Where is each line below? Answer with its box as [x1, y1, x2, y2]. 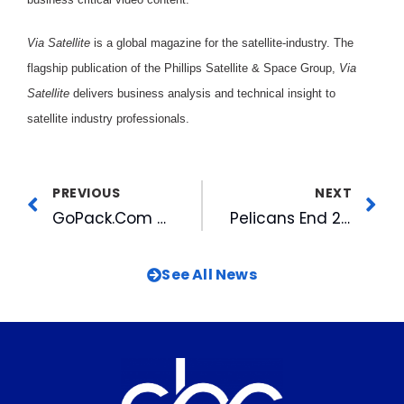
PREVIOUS [52, 183, 120, 202]
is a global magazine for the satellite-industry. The [90, 35, 353, 50]
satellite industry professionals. [27, 111, 189, 125]
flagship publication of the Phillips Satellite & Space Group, [27, 60, 339, 75]
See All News [161, 263, 257, 285]
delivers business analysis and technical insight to [69, 86, 335, 100]
